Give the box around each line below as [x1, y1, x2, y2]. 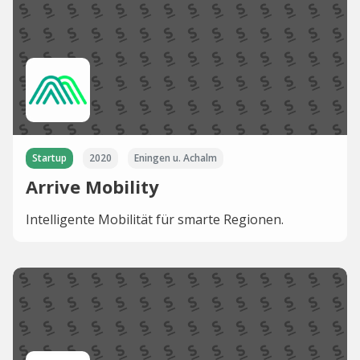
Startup [32, 151, 67, 166]
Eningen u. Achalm [134, 151, 217, 166]
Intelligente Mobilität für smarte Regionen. [26, 211, 284, 229]
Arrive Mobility [26, 174, 159, 199]
